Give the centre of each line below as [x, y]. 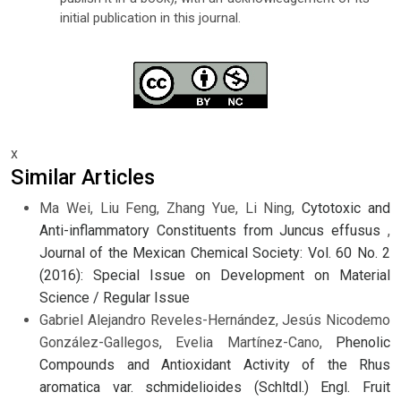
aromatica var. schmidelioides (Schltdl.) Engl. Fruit [215, 388]
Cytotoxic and [346, 209]
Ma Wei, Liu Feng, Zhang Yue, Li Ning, [171, 209]
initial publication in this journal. [150, 18]
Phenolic [363, 343]
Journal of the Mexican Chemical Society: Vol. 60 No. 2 [215, 253]
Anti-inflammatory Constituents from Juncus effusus [213, 231]
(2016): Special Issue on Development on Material [215, 276]
